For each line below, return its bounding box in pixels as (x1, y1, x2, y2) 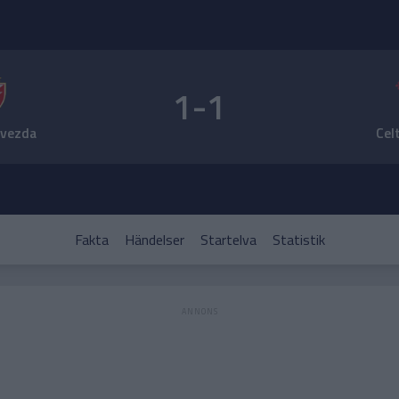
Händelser (124, 229, 184, 250)
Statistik (272, 229, 325, 250)
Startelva (199, 229, 256, 250)
